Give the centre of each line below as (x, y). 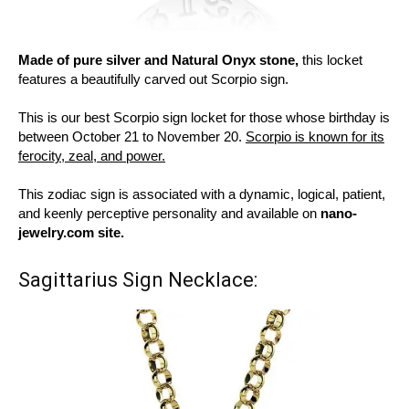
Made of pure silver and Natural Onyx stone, (158, 60)
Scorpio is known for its (315, 137)
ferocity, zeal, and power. (92, 156)
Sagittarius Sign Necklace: (138, 280)
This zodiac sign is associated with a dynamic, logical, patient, (202, 194)
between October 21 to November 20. (132, 137)
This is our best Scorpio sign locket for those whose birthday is (204, 118)
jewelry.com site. (71, 233)
